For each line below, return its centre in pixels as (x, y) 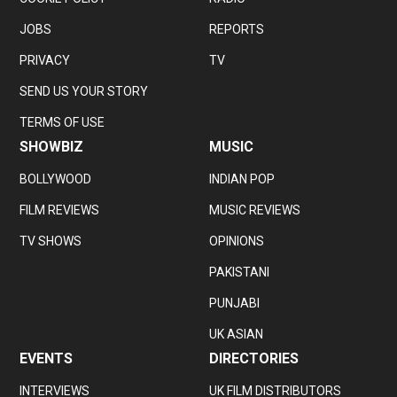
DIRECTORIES (254, 358)
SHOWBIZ (52, 146)
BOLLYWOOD (56, 179)
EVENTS (47, 358)
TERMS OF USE (62, 122)
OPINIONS (237, 241)
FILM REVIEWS (60, 210)
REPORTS (237, 29)
